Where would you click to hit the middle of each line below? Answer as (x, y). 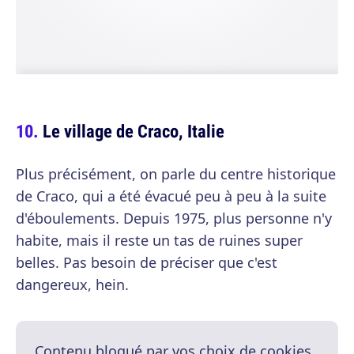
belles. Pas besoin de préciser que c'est (147, 262)
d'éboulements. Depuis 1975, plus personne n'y (174, 218)
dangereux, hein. (72, 284)
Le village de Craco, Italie (134, 130)
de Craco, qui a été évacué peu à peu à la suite (171, 196)
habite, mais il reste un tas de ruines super (159, 240)
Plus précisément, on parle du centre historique (176, 173)
